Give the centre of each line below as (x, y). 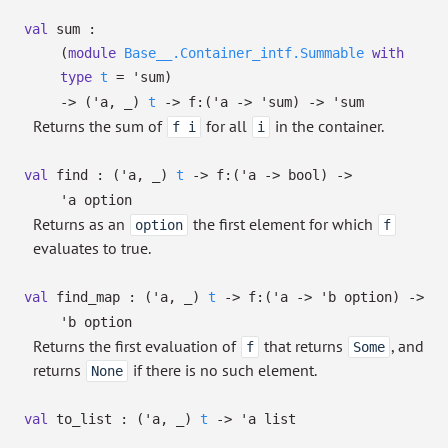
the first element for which (283, 224)
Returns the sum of (99, 126)
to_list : (92, 419)
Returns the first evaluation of (136, 346)
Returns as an (81, 224)
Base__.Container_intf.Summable (244, 53)
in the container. (327, 126)
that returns (303, 346)
